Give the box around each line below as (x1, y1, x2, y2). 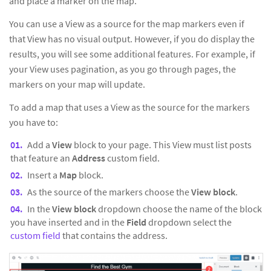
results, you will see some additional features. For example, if (9, 48, 255, 60)
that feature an (10, 152, 72, 165)
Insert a (27, 169, 59, 181)
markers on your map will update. (9, 78, 145, 91)
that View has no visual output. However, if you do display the (9, 33, 255, 45)
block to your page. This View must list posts (74, 139, 252, 151)
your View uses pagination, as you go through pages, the (9, 63, 236, 76)
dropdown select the (148, 216, 232, 229)
